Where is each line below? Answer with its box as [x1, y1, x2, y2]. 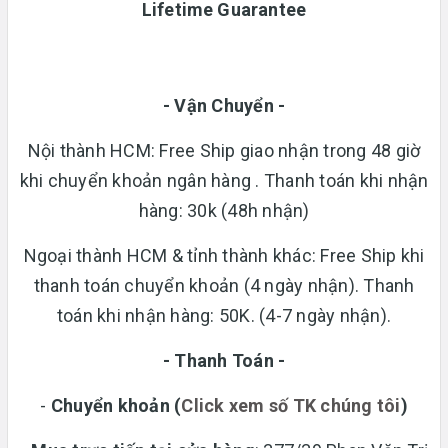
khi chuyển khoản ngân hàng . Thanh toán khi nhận [19, 169, 429, 191]
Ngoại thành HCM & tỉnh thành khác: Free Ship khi [23, 244, 425, 266]
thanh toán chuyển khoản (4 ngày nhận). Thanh [33, 274, 415, 296]
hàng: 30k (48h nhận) [138, 199, 310, 221]
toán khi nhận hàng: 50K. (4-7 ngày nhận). [56, 304, 392, 326]
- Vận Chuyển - [162, 94, 286, 116]
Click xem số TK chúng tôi [181, 394, 401, 416]
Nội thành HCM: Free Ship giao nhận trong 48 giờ [27, 139, 421, 161]
